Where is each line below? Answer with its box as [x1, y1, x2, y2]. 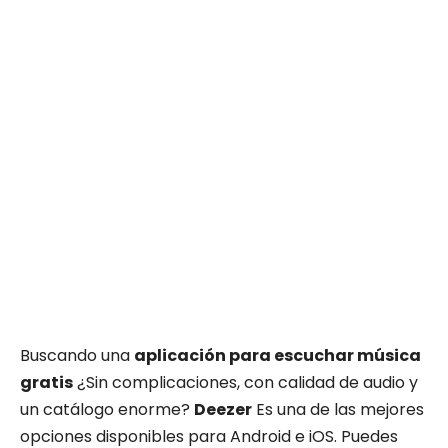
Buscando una [20, 344, 134, 367]
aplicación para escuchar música [134, 344, 421, 367]
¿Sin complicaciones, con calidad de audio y [73, 371, 418, 394]
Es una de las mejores [252, 398, 424, 421]
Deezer [194, 398, 252, 421]
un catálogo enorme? [20, 398, 194, 421]
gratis [20, 371, 73, 394]
